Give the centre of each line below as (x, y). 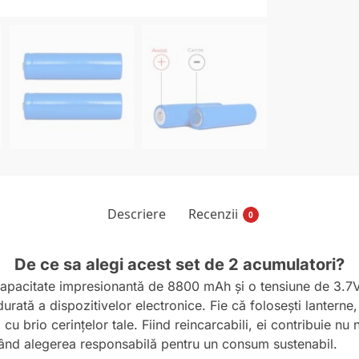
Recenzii (213, 214)
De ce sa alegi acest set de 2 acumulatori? (179, 265)
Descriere (136, 214)
